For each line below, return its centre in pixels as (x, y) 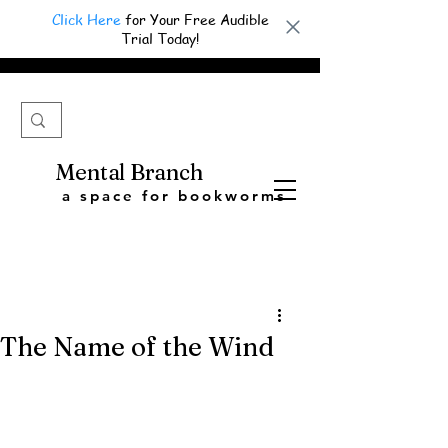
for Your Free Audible (194, 20)
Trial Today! (160, 39)
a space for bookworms (174, 196)
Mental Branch (129, 172)
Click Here (86, 20)
